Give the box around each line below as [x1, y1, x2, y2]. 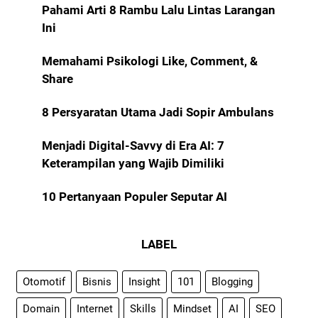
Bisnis [82, 275, 111, 288]
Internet [77, 302, 113, 315]
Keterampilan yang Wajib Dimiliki [41, 155, 224, 170]
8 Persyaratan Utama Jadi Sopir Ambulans [41, 104, 274, 119]
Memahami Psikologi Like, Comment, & [41, 53, 258, 68]
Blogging [212, 275, 253, 288]
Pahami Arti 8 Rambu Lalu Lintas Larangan [41, 2, 275, 17]
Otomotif [23, 275, 65, 288]
